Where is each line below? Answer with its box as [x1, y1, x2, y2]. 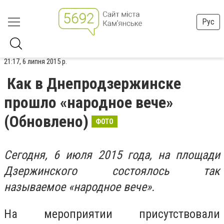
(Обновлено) [4, 112, 88, 131]
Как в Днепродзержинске [7, 74, 181, 93]
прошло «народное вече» [4, 93, 173, 112]
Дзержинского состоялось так [4, 164, 220, 178]
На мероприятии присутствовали [4, 206, 220, 221]
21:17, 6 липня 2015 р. [4, 57, 67, 66]
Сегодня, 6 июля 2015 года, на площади [4, 148, 220, 162]
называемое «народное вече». [4, 180, 154, 194]
